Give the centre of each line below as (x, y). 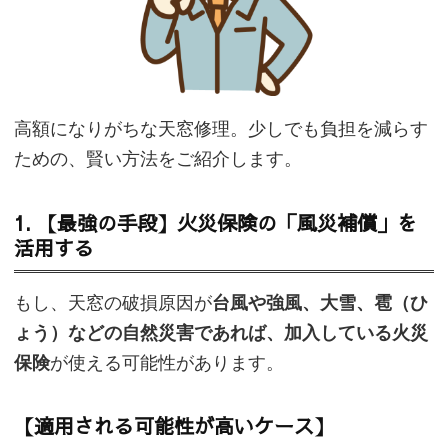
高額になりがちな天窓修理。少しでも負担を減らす (221, 128)
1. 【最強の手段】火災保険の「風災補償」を (215, 222)
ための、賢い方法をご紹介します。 (158, 158)
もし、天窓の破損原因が (113, 303)
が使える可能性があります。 (167, 363)
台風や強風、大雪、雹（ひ (320, 303)
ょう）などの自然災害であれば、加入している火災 (221, 333)
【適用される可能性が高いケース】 (174, 426)
